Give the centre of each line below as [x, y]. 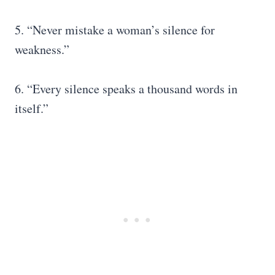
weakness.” [42, 49]
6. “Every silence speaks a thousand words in [126, 89]
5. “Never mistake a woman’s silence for [115, 30]
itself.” [32, 108]
